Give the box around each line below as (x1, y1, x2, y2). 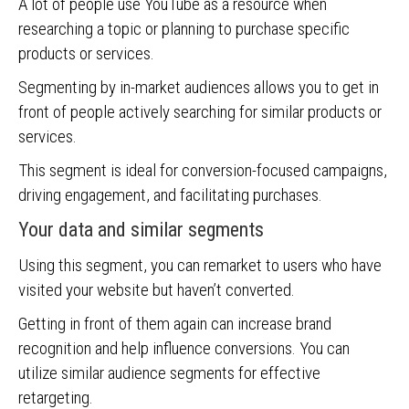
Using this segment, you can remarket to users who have (18, 255, 382, 276)
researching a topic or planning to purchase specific (18, 18, 350, 39)
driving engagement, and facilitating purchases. (18, 184, 322, 205)
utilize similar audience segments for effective (18, 362, 320, 383)
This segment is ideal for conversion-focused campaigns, (18, 160, 387, 181)
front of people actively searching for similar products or (18, 101, 382, 122)
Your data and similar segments (18, 218, 264, 241)
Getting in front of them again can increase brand (18, 313, 331, 334)
